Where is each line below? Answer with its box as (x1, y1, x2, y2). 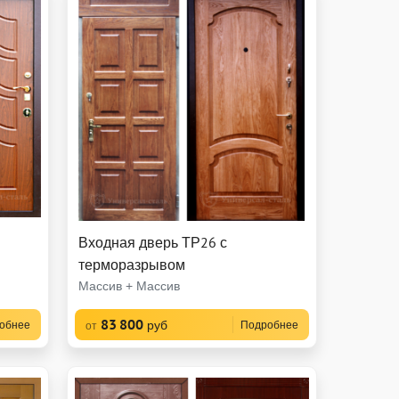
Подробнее (240, 317, 298, 331)
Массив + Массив (77, 277, 180, 294)
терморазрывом (77, 255, 185, 273)
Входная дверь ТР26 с (77, 232, 227, 251)
